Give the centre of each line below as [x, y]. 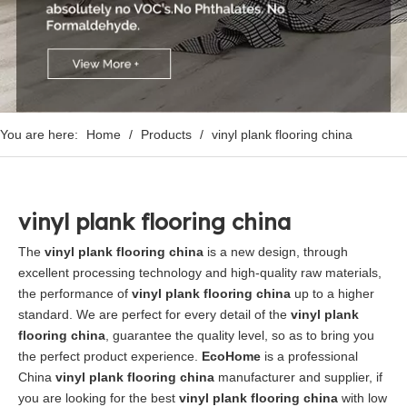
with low [362, 398]
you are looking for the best [99, 398]
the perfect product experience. [110, 356]
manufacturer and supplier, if [298, 377]
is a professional [309, 356]
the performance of [75, 293]
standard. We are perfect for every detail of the [154, 314]
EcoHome [231, 356]
